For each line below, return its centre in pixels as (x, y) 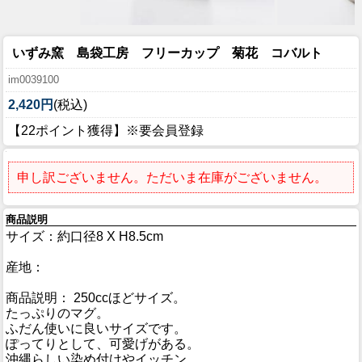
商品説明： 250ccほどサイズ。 (96, 298)
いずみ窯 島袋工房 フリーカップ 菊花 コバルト (167, 53)
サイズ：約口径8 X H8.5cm (84, 237)
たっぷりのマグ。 (57, 314)
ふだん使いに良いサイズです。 (96, 329)
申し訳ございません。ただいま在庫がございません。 (172, 178)
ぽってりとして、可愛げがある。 (103, 344)
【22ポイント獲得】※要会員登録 (106, 130)
